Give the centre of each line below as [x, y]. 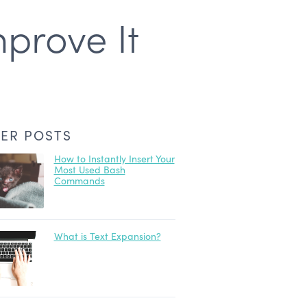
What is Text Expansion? [107, 236]
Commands [79, 181]
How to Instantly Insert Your [114, 159]
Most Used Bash [89, 170]
